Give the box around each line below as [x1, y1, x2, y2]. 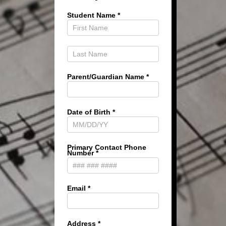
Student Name [67, 11, 118, 19]
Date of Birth [67, 108, 112, 116]
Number [67, 149, 96, 157]
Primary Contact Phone [67, 143, 146, 151]
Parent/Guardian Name [67, 73, 146, 81]
